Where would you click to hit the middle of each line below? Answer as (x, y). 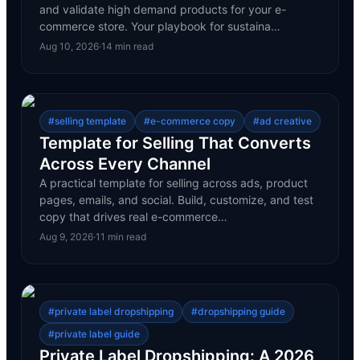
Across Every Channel (125, 164)
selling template (90, 121)
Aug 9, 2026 (66, 237)
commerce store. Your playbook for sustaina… (160, 26)
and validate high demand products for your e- (162, 9)
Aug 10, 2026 (69, 46)
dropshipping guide (241, 311)
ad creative (285, 121)
